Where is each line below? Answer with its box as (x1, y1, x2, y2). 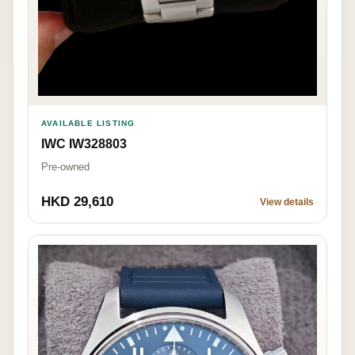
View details (260, 197, 314, 208)
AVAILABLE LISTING (41, 119, 136, 128)
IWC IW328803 (41, 137, 127, 151)
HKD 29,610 (41, 194, 113, 210)
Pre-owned (41, 161, 90, 174)
